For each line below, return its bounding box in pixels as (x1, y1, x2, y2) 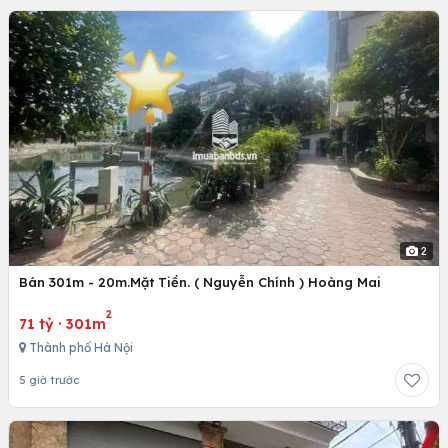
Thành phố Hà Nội (26, 340, 133, 356)
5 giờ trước (19, 373, 79, 388)
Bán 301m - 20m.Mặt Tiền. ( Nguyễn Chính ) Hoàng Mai (19, 274, 381, 291)
